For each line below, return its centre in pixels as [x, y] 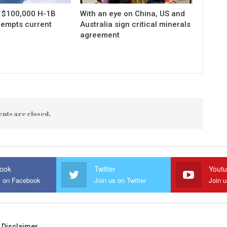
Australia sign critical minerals [136, 24]
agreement [100, 35]
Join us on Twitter [120, 180]
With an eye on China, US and [133, 13]
